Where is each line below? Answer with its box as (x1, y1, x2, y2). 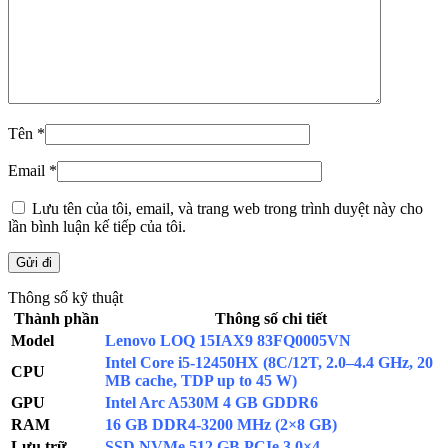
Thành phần (13, 309, 99, 327)
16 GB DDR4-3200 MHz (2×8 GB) (105, 415, 337, 433)
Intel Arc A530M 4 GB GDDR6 (105, 393, 318, 411)
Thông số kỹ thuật (8, 288, 123, 306)
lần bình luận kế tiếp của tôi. (8, 217, 186, 235)
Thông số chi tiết (215, 309, 327, 327)
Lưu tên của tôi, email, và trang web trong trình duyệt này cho (32, 199, 423, 217)
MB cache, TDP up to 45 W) (105, 371, 297, 389)
